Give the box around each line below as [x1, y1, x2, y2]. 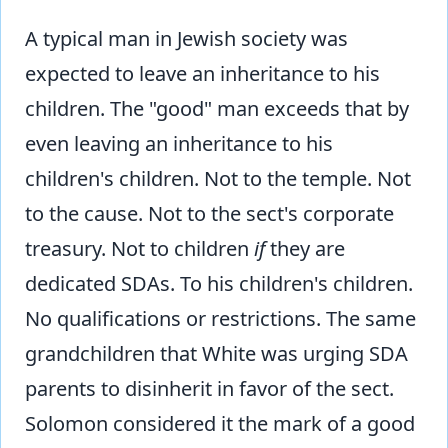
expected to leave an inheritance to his [25, 60, 380, 88]
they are [265, 235, 345, 263]
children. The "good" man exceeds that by [25, 95, 409, 123]
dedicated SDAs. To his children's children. [25, 270, 413, 298]
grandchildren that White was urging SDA [25, 340, 408, 368]
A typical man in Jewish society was [25, 25, 348, 53]
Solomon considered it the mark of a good [25, 410, 415, 438]
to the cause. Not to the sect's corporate [25, 200, 394, 228]
